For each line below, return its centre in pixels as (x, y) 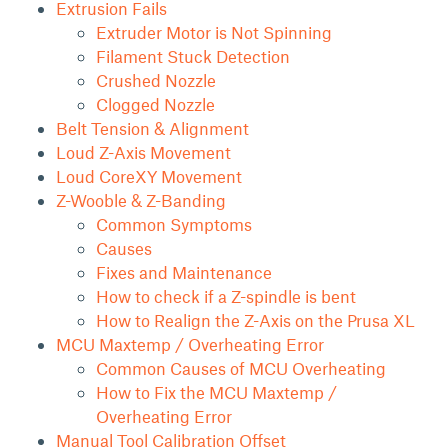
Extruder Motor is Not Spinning (214, 32)
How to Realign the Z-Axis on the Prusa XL (255, 320)
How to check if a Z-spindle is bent (226, 296)
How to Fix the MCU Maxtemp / (216, 392)
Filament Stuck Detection (193, 56)
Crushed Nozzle (156, 80)
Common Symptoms (174, 224)
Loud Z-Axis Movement (143, 152)
